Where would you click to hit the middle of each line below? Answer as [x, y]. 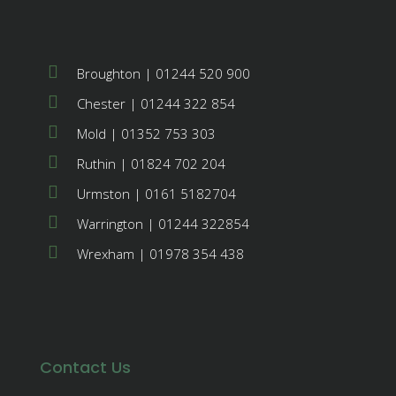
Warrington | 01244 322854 [163, 224]
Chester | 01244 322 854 [156, 103]
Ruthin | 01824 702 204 [151, 164]
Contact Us [85, 367]
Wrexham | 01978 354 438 [160, 254]
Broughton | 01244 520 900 [164, 73]
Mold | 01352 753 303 [146, 133]
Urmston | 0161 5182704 [156, 194]
